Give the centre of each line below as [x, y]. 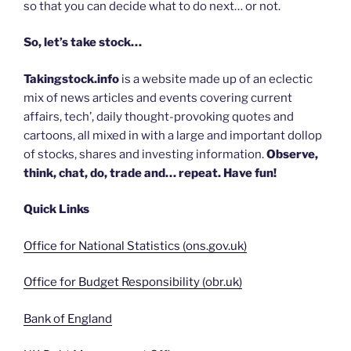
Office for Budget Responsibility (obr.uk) [133, 282]
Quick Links [56, 210]
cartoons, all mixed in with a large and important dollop [173, 135]
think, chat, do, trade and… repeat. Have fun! [150, 173]
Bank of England [68, 318]
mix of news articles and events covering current [158, 98]
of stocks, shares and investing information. [145, 154]
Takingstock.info [71, 79]
